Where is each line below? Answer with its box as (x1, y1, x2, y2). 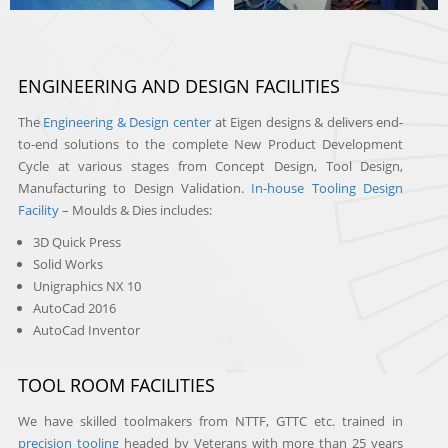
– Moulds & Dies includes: (58, 200, 212, 219)
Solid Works (32, 254, 103, 273)
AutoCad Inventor (32, 320, 140, 339)
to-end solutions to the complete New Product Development (17, 134, 404, 153)
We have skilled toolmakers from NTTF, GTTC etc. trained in (17, 411, 404, 430)
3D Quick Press (32, 232, 121, 251)
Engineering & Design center (43, 112, 212, 131)
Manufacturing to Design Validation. (17, 178, 252, 197)
